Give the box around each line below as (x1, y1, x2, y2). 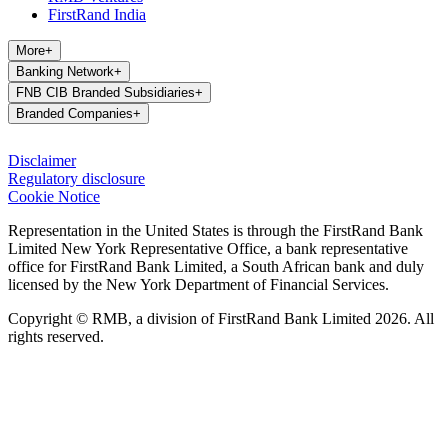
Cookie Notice (8, 188, 100, 206)
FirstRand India (48, 6, 146, 24)
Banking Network (16, 64, 114, 80)
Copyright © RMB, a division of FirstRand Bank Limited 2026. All (8, 310, 434, 328)
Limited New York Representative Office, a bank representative (8, 240, 408, 258)
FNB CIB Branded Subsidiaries (16, 85, 195, 101)
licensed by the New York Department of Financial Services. (8, 276, 389, 294)
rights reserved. (8, 328, 104, 346)
